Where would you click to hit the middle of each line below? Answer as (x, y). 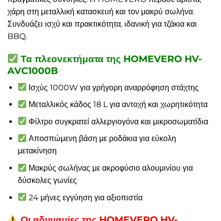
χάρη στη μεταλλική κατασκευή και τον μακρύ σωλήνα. (101, 12)
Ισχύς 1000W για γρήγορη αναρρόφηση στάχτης (113, 87)
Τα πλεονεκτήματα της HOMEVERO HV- (110, 59)
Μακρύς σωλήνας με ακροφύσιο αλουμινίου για (110, 168)
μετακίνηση (37, 151)
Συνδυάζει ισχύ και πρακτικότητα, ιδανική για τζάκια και (102, 24)
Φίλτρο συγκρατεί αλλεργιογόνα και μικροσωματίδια (118, 121)
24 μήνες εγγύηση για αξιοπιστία (85, 197)
